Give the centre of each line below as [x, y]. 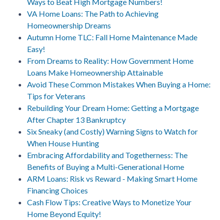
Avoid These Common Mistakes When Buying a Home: [119, 84]
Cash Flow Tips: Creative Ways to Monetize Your [109, 202]
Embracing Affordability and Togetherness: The [107, 155]
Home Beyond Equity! [64, 214]
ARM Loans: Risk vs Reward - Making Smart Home [112, 178]
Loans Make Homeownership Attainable [95, 72]
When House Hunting [63, 143]
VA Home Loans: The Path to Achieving [93, 13]
